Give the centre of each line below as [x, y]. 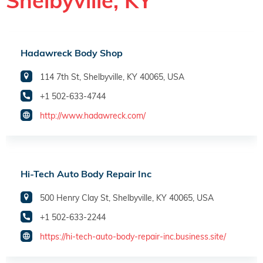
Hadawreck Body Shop [72, 53]
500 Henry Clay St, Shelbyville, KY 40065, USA [127, 198]
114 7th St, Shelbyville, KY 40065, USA [112, 77]
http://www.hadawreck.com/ [93, 116]
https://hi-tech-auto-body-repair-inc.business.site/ [133, 237]
